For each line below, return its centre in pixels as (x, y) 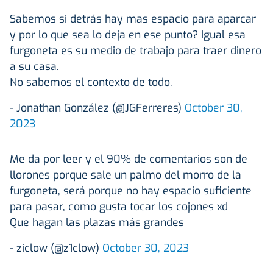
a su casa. (34, 66)
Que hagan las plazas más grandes (97, 222)
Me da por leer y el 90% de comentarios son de (129, 159)
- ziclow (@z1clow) (56, 248)
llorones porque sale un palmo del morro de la (126, 175)
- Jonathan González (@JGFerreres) (97, 108)
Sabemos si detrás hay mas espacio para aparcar (133, 19)
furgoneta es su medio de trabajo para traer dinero (136, 50)
